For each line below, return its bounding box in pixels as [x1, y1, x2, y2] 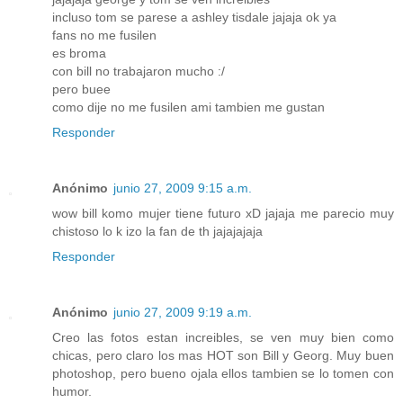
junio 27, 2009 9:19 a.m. [113, 305, 252, 320]
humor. [52, 384, 92, 399]
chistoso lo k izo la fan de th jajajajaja [52, 224, 263, 239]
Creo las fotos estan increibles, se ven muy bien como [52, 330, 394, 345]
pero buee [52, 82, 111, 97]
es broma [52, 46, 106, 61]
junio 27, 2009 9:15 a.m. [113, 181, 252, 196]
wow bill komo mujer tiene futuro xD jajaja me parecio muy [52, 206, 394, 221]
